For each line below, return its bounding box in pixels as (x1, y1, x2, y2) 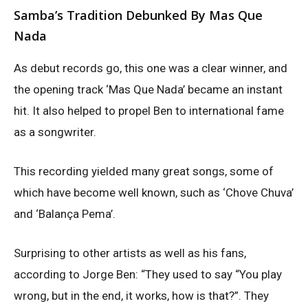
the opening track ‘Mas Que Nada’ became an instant (14, 82, 283, 97)
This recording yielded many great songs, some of (14, 164, 274, 179)
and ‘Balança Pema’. (14, 207, 115, 221)
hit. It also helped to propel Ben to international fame (14, 104, 284, 118)
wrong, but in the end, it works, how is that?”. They (14, 289, 269, 303)
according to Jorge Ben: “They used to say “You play (14, 267, 282, 282)
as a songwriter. (14, 125, 96, 140)
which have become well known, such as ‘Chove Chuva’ (14, 186, 294, 200)
